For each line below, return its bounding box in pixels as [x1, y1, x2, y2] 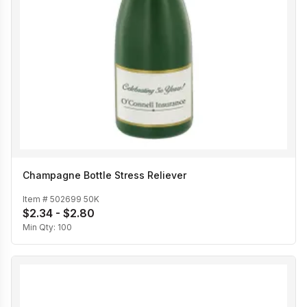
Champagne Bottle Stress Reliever [23, 169, 186, 182]
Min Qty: [23, 221, 58, 232]
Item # [23, 193, 50, 204]
